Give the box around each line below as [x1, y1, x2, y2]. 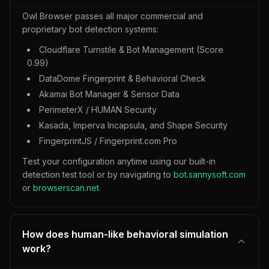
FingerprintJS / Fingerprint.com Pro [39, 136, 177, 146]
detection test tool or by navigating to [22, 169, 174, 180]
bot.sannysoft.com [174, 169, 246, 180]
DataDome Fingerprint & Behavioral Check [39, 73, 206, 83]
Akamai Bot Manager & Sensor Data [39, 89, 180, 99]
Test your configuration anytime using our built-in [22, 156, 216, 166]
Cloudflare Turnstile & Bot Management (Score [39, 44, 223, 55]
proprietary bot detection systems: [22, 24, 159, 34]
